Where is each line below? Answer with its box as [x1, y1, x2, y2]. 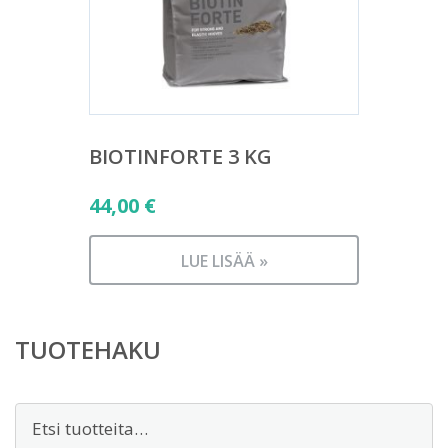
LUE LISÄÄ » [180, 250, 268, 272]
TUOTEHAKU [15, 333, 161, 366]
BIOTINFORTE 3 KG [89, 143, 272, 170]
